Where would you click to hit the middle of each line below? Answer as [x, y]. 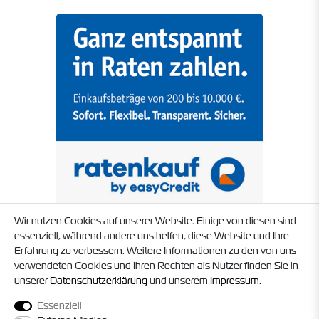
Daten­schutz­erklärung [99, 281]
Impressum [235, 281]
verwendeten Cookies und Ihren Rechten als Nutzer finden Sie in [156, 266]
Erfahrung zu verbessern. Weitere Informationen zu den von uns [155, 251]
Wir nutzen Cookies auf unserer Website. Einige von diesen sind [155, 221]
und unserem [179, 281]
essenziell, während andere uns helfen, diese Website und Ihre [152, 236]
